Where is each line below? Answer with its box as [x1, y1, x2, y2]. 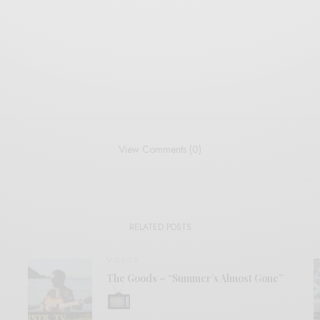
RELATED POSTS [129, 221, 191, 234]
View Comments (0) [119, 142, 201, 156]
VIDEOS [106, 254, 139, 266]
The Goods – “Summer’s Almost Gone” [106, 271, 283, 285]
